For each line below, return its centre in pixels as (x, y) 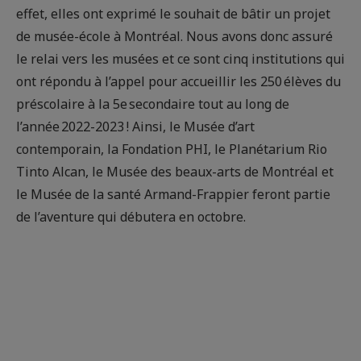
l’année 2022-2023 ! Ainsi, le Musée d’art (135, 127)
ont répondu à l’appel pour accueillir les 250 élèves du (178, 82)
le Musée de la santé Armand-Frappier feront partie (173, 195)
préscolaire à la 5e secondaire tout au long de (153, 104)
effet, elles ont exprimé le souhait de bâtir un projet (173, 14)
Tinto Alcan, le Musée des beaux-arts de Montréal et (175, 172)
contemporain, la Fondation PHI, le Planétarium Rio (172, 149)
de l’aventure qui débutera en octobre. (131, 217)
